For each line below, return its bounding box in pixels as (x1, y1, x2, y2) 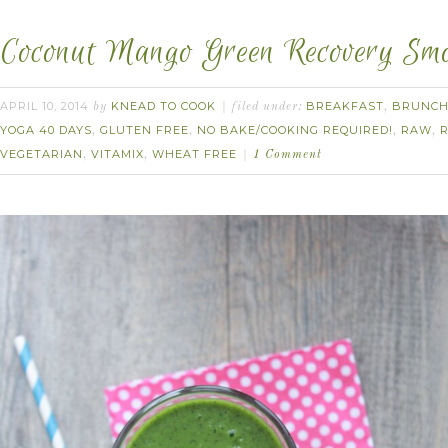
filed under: (232, 101, 306, 113)
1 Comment (253, 149, 322, 161)
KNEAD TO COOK (111, 99, 216, 113)
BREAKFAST (306, 99, 384, 113)
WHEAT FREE (152, 147, 237, 161)
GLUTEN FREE (100, 123, 189, 137)
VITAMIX (91, 147, 144, 161)
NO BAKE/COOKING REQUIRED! (197, 123, 393, 137)
